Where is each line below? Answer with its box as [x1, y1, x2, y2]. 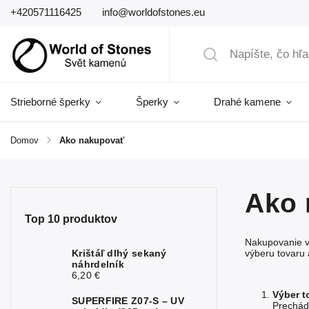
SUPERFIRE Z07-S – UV [72, 295, 185, 306]
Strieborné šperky [10, 96, 90, 108]
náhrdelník [72, 258, 124, 270]
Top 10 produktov [25, 212, 117, 226]
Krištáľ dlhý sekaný [72, 247, 167, 259]
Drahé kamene [214, 96, 281, 108]
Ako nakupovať [59, 136, 124, 146]
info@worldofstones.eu [102, 6, 205, 18]
